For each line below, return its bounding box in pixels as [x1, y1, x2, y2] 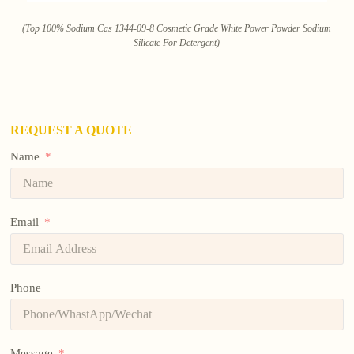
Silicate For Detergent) [134, 36, 220, 48]
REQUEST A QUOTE [10, 122, 133, 137]
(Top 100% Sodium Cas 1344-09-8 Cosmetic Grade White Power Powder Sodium [22, 22, 332, 34]
